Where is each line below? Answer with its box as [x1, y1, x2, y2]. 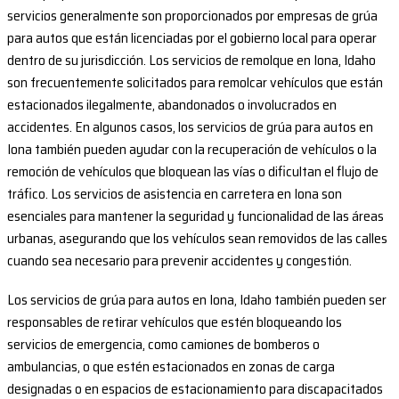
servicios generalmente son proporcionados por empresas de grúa [7, 4, 378, 28]
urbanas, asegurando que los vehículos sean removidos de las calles [7, 227, 387, 250]
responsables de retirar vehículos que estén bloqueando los [7, 311, 342, 334]
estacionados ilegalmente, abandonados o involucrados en [7, 94, 337, 117]
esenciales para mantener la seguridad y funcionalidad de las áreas [7, 205, 384, 228]
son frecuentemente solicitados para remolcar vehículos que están [7, 71, 383, 94]
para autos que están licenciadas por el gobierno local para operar [7, 27, 377, 50]
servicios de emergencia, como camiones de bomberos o [7, 333, 320, 356]
